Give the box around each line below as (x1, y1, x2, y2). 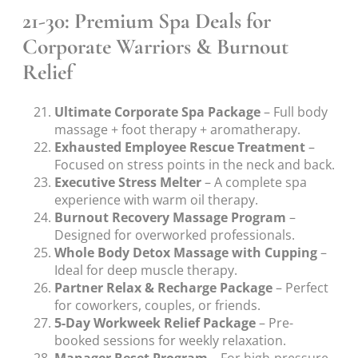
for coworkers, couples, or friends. (54, 296, 261, 315)
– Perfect (272, 279, 328, 297)
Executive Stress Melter (54, 173, 201, 192)
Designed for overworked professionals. (54, 226, 295, 245)
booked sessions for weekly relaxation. (54, 332, 286, 350)
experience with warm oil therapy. (54, 191, 258, 209)
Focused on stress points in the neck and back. (54, 156, 335, 174)
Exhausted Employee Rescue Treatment (54, 138, 305, 157)
